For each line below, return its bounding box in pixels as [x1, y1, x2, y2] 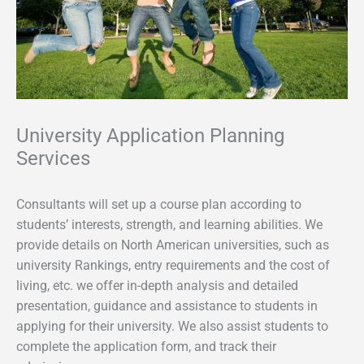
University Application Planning [16, 123, 284, 147]
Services [16, 146, 90, 170]
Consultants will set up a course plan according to [16, 197, 301, 212]
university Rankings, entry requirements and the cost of [16, 258, 330, 273]
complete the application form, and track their [16, 339, 276, 354]
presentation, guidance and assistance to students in [16, 298, 318, 314]
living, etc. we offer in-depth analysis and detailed [16, 278, 298, 293]
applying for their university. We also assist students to [16, 318, 328, 334]
